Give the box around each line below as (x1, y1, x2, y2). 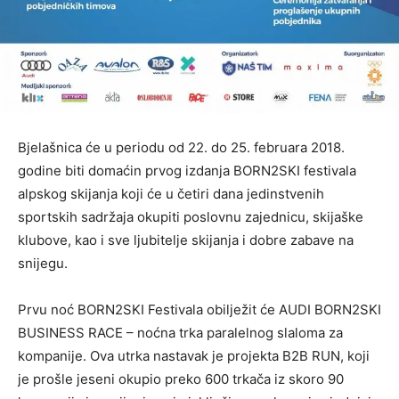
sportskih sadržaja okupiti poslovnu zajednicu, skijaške (18, 208, 363, 226)
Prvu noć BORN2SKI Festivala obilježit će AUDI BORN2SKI (18, 301, 381, 319)
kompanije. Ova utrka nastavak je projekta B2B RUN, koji (18, 347, 370, 365)
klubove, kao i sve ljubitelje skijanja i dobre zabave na (18, 232, 354, 249)
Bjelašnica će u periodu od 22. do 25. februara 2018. (18, 139, 345, 157)
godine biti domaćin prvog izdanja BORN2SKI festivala (18, 162, 356, 180)
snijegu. (18, 255, 68, 273)
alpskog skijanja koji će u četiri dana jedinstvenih (18, 185, 324, 203)
